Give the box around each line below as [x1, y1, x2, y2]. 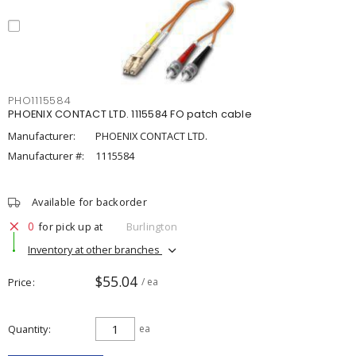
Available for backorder [32, 195, 147, 209]
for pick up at [38, 219, 103, 234]
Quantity [8, 322, 48, 336]
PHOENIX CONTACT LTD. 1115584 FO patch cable [8, 107, 252, 121]
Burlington [126, 219, 177, 234]
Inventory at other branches [28, 242, 162, 257]
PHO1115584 [8, 94, 72, 107]
